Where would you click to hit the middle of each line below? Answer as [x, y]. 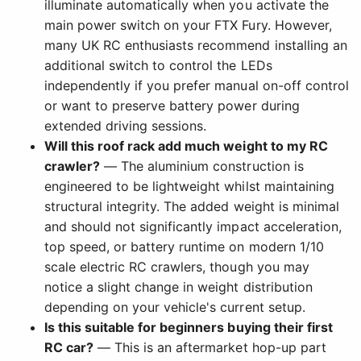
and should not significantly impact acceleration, [193, 227]
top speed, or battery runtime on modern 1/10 [184, 247]
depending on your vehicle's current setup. [175, 307]
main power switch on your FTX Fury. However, [188, 25]
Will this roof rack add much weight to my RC [186, 146]
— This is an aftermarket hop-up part [210, 348]
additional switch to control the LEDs [158, 66]
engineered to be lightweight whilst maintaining [189, 187]
